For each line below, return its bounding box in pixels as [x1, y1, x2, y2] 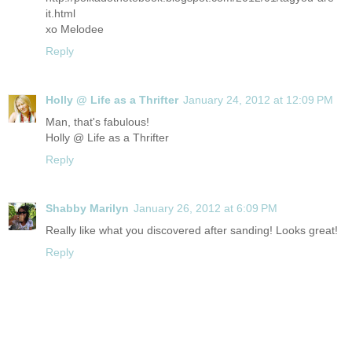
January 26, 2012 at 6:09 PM [134, 201, 277, 214]
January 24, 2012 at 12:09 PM [183, 93, 333, 106]
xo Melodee [46, 22, 104, 35]
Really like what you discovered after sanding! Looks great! [46, 223, 338, 236]
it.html [46, 6, 75, 20]
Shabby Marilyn [46, 201, 129, 214]
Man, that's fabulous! [46, 115, 149, 128]
